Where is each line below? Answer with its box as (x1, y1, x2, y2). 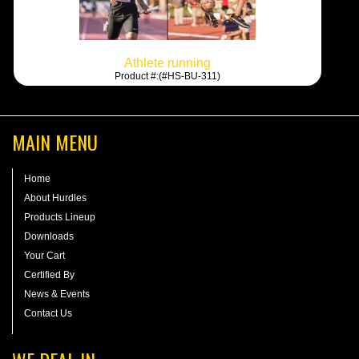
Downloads (24, 230, 74, 242)
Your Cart (24, 249, 65, 261)
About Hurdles (24, 192, 87, 204)
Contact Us (24, 307, 72, 319)
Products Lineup (24, 211, 95, 223)
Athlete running (124, 55, 211, 70)
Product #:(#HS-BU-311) (115, 70, 220, 82)
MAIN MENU (12, 127, 98, 156)
